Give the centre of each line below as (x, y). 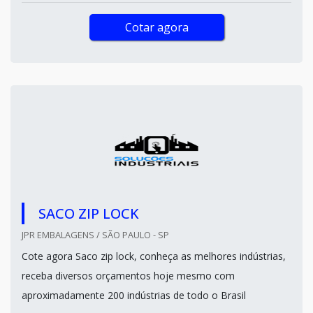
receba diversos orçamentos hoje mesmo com (128, 276)
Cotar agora (156, 27)
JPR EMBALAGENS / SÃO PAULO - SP (95, 235)
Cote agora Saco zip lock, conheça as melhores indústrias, (154, 256)
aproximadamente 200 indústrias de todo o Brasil (134, 295)
